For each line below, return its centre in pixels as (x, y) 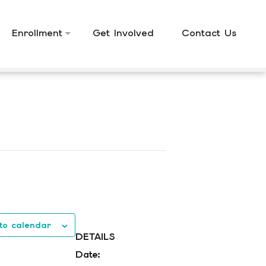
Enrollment (37, 33)
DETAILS (95, 237)
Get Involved (123, 33)
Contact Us (209, 33)
